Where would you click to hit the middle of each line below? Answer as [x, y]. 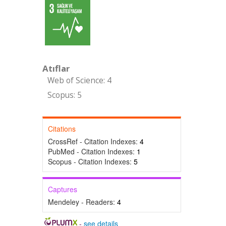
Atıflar [56, 68]
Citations [62, 129]
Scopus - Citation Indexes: [91, 161]
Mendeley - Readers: [82, 202]
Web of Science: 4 [79, 80]
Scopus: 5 [64, 95]
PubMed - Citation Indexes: [92, 151]
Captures [62, 189]
